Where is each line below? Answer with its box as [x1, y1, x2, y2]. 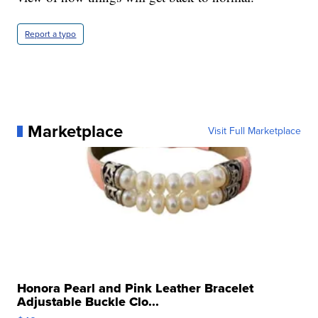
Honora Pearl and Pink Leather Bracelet [17, 278, 254, 297]
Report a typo [25, 27, 77, 40]
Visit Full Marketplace [207, 123, 301, 138]
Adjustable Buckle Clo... [17, 292, 160, 311]
